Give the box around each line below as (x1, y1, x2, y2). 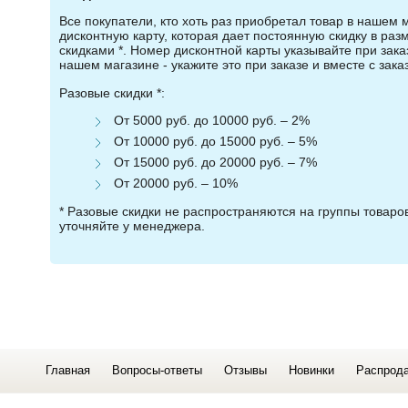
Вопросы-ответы (111, 363, 202, 377)
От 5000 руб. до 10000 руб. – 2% (113, 113, 310, 128)
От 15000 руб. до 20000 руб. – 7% (113, 155, 317, 170)
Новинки (288, 363, 334, 377)
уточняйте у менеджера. (58, 218, 205, 233)
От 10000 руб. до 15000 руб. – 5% (113, 134, 317, 149)
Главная (45, 363, 90, 377)
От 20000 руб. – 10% (113, 176, 238, 191)
